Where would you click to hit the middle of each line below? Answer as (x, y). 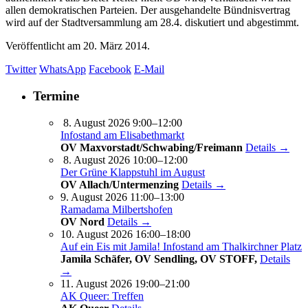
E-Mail (149, 69)
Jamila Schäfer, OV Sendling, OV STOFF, (160, 258)
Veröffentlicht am (44, 46)
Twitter (21, 69)
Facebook (110, 69)
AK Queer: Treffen (102, 296)
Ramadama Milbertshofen (117, 209)
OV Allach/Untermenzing (120, 184)
